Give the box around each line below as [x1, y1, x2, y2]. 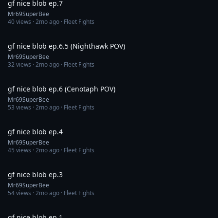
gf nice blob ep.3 [8, 170, 63, 179]
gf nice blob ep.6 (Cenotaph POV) [8, 84, 115, 93]
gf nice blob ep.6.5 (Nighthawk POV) [8, 41, 125, 51]
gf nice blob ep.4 [8, 127, 63, 136]
